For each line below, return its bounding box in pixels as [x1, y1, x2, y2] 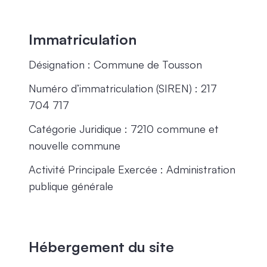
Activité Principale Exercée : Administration [29, 163, 235, 176]
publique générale [29, 179, 116, 193]
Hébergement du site [29, 238, 174, 256]
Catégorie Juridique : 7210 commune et [29, 122, 219, 135]
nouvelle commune [29, 139, 120, 152]
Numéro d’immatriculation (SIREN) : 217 [29, 82, 217, 95]
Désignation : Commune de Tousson [29, 58, 202, 71]
